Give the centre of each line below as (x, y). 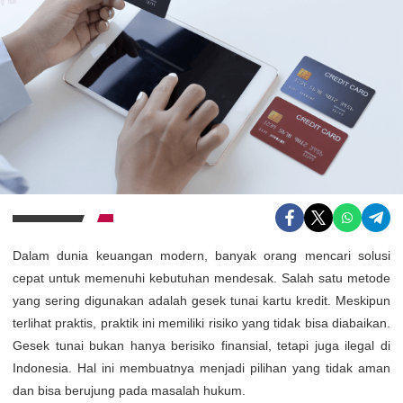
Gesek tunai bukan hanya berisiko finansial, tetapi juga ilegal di (201, 345)
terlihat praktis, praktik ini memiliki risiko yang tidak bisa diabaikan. (201, 322)
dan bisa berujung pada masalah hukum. (129, 390)
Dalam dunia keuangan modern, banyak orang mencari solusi (201, 255)
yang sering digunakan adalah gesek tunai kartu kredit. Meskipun (201, 300)
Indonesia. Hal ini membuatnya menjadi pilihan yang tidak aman (201, 367)
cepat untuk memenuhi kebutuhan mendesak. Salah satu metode (201, 278)
